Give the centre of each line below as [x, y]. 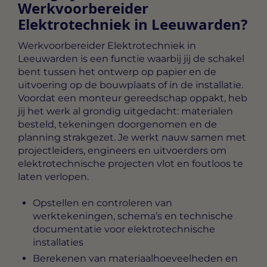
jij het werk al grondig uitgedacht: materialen [125, 111]
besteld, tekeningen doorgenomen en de [117, 124]
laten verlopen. [53, 176]
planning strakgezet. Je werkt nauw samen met [132, 137]
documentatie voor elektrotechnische [124, 229]
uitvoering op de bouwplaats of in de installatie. [131, 85]
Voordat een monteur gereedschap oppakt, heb [133, 98]
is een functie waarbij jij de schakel [161, 58]
